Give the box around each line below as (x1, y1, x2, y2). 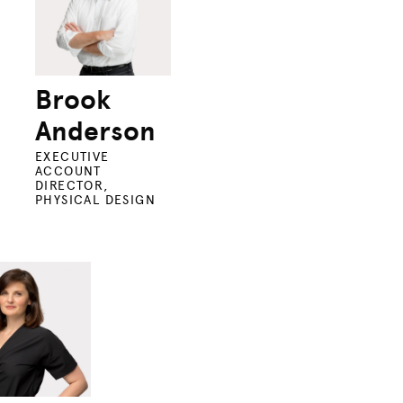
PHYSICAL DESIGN (35, 192, 157, 208)
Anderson (35, 113, 157, 148)
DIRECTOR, (35, 177, 109, 193)
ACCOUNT (35, 163, 102, 179)
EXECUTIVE (35, 148, 110, 165)
